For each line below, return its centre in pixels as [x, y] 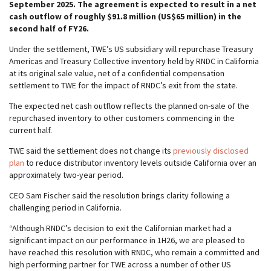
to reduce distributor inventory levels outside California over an [140, 163]
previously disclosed [211, 151]
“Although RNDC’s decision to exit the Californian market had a [120, 228]
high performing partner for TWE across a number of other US [120, 264]
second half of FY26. [49, 28]
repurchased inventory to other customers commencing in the [122, 118]
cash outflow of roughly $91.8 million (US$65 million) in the [125, 16]
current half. [31, 130]
